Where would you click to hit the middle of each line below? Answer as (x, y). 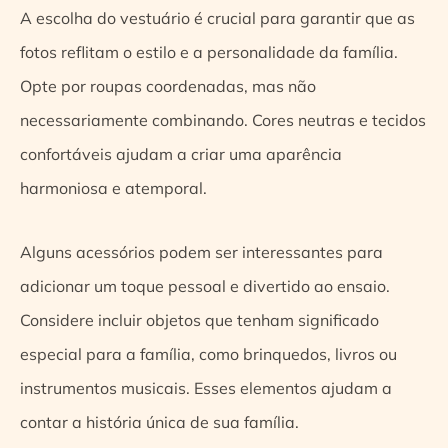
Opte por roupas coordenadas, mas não (168, 85)
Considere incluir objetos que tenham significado (199, 319)
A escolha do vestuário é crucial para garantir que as (217, 17)
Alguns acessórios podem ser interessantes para (201, 251)
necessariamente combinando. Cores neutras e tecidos (223, 119)
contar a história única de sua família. (159, 421)
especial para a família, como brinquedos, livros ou (208, 353)
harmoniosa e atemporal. (113, 187)
